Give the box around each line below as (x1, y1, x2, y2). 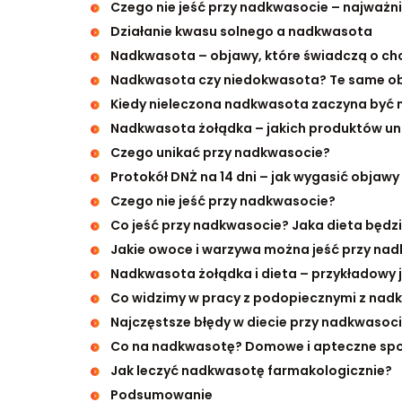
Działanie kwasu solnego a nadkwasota (109, 22, 372, 40)
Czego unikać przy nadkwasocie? (109, 144, 330, 162)
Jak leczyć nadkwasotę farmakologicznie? (109, 362, 392, 380)
